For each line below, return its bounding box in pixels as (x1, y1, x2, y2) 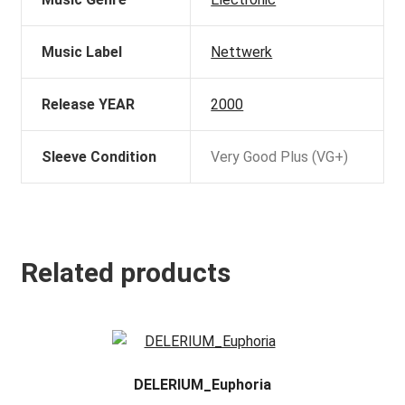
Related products (20, 256, 231, 288)
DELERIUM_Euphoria (134, 375, 271, 393)
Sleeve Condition (42, 148, 157, 166)
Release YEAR (42, 96, 136, 114)
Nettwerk (211, 43, 273, 61)
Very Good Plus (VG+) (211, 148, 349, 166)
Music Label (42, 43, 123, 61)
